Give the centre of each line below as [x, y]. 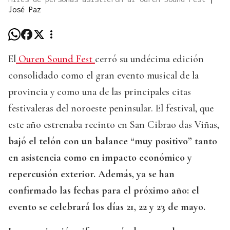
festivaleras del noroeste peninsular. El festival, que [111, 109]
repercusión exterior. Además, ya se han [91, 174]
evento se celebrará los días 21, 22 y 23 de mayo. [107, 207]
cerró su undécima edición [149, 59]
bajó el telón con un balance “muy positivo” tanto [113, 141]
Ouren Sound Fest [55, 59]
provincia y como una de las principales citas [100, 92]
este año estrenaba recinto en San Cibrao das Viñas [113, 125]
